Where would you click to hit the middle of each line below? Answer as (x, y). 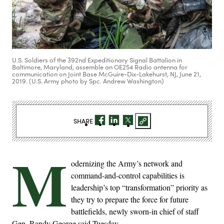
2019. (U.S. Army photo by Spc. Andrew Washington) (88, 81)
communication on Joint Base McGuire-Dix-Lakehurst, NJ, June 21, (106, 74)
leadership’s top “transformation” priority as (139, 187)
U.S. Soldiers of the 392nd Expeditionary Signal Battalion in (97, 60)
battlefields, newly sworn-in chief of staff (135, 211)
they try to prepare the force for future (130, 199)
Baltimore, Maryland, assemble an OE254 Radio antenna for (100, 67)
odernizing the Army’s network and (127, 163)
